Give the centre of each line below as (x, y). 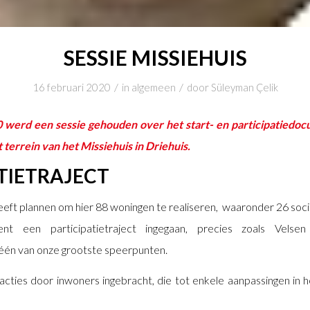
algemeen (153, 87)
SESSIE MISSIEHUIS (155, 57)
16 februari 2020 (71, 87)
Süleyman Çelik (244, 87)
